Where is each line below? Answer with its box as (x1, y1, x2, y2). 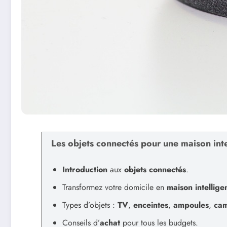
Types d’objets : (62, 199, 118, 211)
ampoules (173, 199, 209, 211)
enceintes (133, 199, 168, 211)
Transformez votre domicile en (62, 181, 167, 194)
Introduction (62, 164, 107, 176)
